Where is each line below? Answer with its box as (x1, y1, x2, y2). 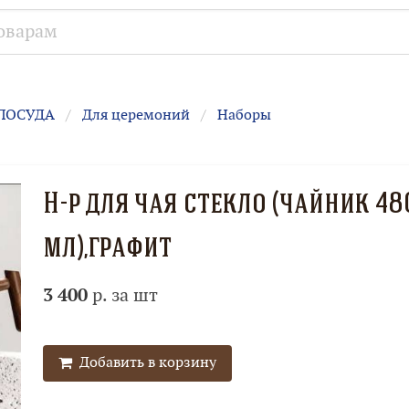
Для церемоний (82, 107, 190, 125)
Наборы (217, 107, 271, 125)
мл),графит (42, 235, 172, 265)
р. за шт (87, 285, 158, 308)
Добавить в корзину (71, 354, 216, 372)
